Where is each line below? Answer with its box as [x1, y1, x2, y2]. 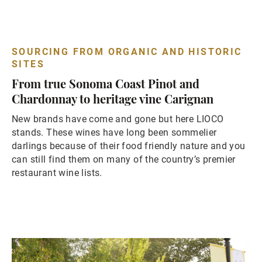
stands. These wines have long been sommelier [12, 127, 217, 139]
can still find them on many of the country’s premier [12, 154, 236, 166]
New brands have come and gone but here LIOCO [12, 113, 224, 125]
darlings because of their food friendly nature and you [12, 140, 246, 152]
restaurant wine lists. [12, 167, 102, 179]
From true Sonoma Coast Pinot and [12, 75, 199, 92]
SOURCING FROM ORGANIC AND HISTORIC [12, 46, 242, 58]
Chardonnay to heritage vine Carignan [12, 91, 213, 107]
